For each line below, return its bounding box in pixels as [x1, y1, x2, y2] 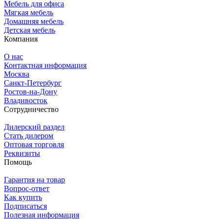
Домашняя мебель [4, 17, 64, 25]
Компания [4, 34, 38, 43]
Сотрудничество [4, 105, 59, 113]
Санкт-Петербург [4, 78, 62, 87]
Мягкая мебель [4, 8, 53, 17]
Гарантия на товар [4, 175, 65, 184]
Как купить [4, 193, 42, 201]
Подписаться [4, 201, 47, 210]
